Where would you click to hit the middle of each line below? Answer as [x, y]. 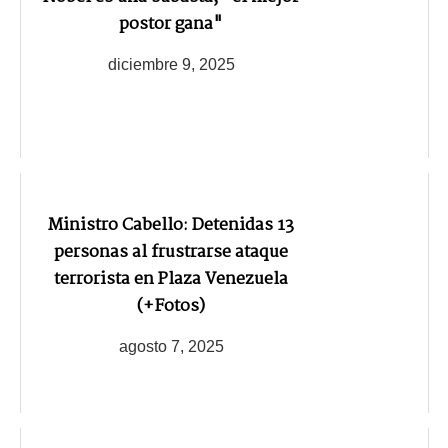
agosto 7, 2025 [171, 346]
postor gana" [171, 24]
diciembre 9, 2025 [171, 64]
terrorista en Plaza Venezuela [171, 279]
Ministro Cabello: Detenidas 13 [171, 225]
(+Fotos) [171, 306]
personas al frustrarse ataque [171, 252]
